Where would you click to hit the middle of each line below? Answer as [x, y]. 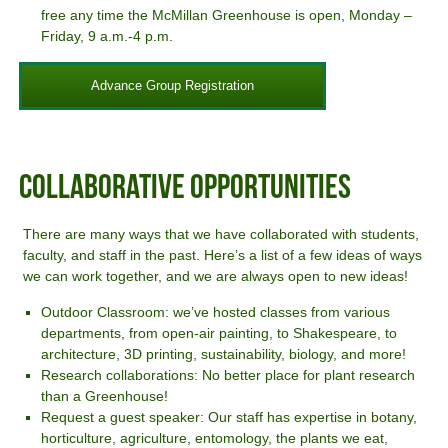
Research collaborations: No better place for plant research [228, 374]
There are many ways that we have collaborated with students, [221, 234]
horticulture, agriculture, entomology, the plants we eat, [215, 437]
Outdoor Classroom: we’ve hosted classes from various [216, 311]
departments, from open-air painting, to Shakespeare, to [219, 332]
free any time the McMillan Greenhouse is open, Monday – [227, 15]
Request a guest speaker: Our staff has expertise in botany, [229, 416]
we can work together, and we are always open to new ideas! [216, 276]
